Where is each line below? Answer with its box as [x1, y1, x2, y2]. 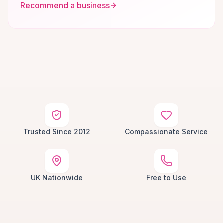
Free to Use [146, 173, 186, 182]
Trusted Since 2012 [23, 127, 90, 136]
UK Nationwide [31, 173, 83, 182]
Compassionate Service [125, 127, 208, 136]
